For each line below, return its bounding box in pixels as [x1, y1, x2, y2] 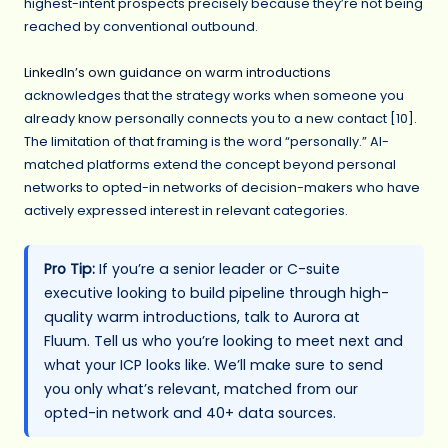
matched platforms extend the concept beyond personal [24, 156, 396, 174]
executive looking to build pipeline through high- [44, 283, 389, 304]
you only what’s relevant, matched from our [44, 379, 358, 400]
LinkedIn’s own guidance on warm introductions [24, 64, 331, 82]
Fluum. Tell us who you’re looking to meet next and [44, 331, 403, 352]
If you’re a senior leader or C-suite [95, 259, 340, 280]
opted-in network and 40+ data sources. [44, 403, 336, 424]
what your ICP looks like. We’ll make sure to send [44, 355, 383, 376]
